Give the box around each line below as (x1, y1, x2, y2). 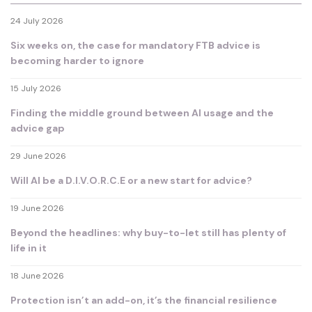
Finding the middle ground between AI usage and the (10, 107, 274, 120)
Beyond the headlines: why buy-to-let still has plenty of (10, 226, 286, 240)
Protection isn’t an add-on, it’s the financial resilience (10, 294, 277, 307)
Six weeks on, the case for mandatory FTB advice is (10, 39, 260, 52)
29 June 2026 (10, 150, 66, 162)
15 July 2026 (10, 83, 61, 95)
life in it (10, 242, 47, 255)
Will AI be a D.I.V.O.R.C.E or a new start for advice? (10, 174, 252, 187)
